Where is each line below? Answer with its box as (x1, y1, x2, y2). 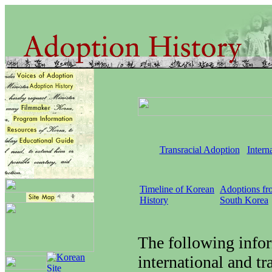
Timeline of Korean (140, 184, 214, 194)
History (140, 195, 168, 205)
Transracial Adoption (159, 144, 240, 155)
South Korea (220, 195, 268, 205)
